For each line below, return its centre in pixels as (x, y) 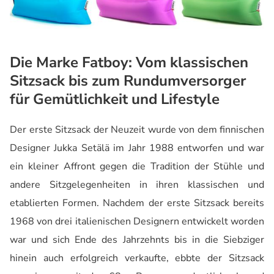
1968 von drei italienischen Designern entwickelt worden (137, 222)
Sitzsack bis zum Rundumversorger (128, 81)
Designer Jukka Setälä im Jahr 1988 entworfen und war (137, 148)
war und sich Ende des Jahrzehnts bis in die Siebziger (137, 240)
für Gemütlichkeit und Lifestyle (115, 99)
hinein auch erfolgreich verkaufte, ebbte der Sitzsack (137, 258)
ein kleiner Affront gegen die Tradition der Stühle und (137, 167)
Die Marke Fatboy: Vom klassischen (129, 63)
